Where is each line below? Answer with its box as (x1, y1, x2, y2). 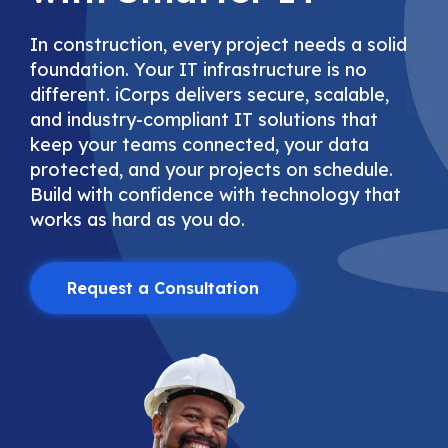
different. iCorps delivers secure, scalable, (30, 83, 390, 106)
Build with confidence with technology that (30, 183, 402, 206)
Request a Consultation (67, 278, 260, 298)
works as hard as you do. (30, 208, 246, 231)
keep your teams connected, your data (30, 133, 370, 156)
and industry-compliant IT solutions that (30, 108, 379, 131)
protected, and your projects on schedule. (30, 158, 394, 181)
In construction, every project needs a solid (30, 33, 408, 56)
